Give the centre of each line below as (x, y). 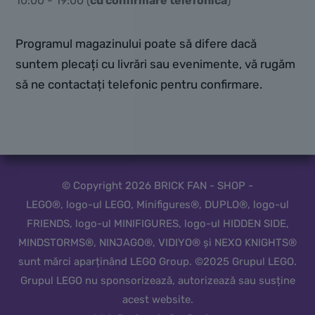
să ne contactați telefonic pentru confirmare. (139, 84)
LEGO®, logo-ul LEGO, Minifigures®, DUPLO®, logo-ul (157, 204)
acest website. (157, 299)
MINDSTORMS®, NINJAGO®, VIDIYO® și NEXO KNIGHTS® (157, 242)
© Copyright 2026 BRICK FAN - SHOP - (157, 185)
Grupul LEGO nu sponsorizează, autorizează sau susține (157, 280)
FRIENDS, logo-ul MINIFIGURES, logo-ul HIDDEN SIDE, (157, 223)
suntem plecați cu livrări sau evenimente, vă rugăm (155, 64)
